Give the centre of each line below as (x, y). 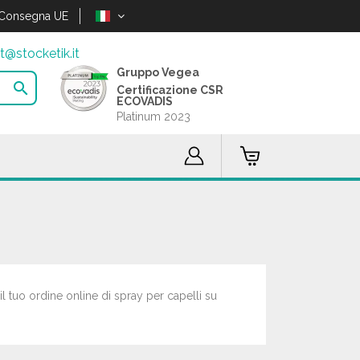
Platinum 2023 (154, 117)
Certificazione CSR (170, 90)
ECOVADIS (145, 101)
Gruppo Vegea (158, 72)
